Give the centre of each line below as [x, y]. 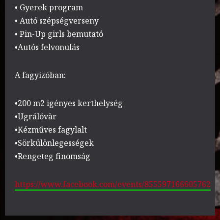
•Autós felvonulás [47, 47]
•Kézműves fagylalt [51, 130]
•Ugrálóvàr [36, 117]
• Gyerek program [49, 8]
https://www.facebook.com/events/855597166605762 [113, 184]
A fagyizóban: [40, 75]
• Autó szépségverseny [57, 21]
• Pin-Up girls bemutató [59, 34]
